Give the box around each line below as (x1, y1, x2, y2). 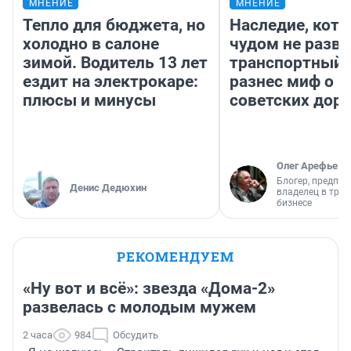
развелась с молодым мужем (23, 298, 256, 317)
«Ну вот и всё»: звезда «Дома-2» (23, 279, 275, 299)
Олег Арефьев (277, 160, 343, 172)
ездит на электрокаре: (23, 72, 198, 92)
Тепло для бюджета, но (23, 16, 205, 35)
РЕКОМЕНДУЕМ (117, 248, 234, 266)
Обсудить (113, 329, 158, 342)
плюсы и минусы (23, 91, 156, 110)
